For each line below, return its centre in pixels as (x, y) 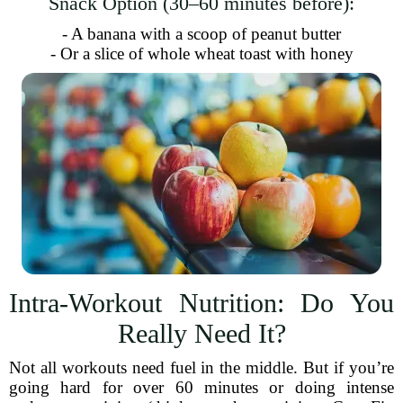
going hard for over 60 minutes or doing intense (201, 387)
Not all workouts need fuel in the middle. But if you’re (201, 367)
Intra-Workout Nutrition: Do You (201, 303)
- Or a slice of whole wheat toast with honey (201, 54)
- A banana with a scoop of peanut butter (201, 34)
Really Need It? (201, 333)
